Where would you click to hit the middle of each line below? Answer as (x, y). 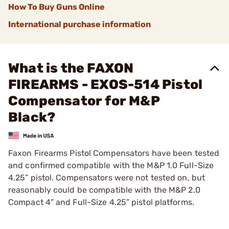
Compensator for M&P (84, 101)
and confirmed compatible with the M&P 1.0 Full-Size (111, 165)
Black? (32, 117)
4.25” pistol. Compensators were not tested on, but (107, 177)
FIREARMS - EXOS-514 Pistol (106, 85)
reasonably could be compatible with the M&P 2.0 (104, 190)
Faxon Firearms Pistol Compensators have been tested (114, 153)
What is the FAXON (71, 68)
